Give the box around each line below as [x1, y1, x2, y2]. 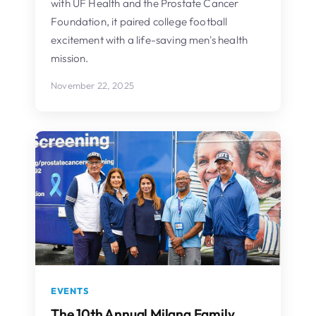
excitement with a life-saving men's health [51, 32, 248, 47]
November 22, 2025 [51, 79, 134, 91]
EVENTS [51, 285, 89, 296]
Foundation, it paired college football [51, 14, 228, 28]
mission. [51, 51, 89, 65]
